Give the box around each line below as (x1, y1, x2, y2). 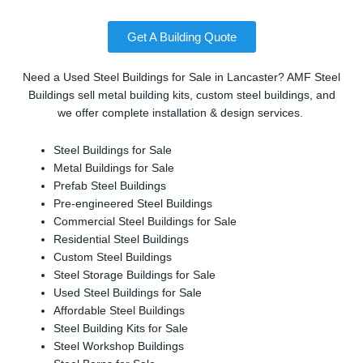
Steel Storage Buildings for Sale (53, 269, 216, 282)
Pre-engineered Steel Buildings (53, 198, 213, 211)
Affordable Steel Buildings (53, 305, 186, 318)
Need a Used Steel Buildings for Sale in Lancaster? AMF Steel (23, 71, 340, 84)
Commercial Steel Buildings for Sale (53, 216, 237, 228)
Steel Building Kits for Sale (53, 322, 189, 335)
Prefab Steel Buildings (53, 180, 167, 193)
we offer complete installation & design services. (57, 107, 306, 120)
